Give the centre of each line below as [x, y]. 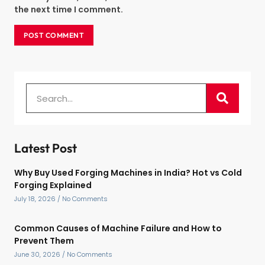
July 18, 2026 [36, 199]
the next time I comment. [69, 10]
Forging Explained [53, 185]
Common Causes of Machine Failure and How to [118, 229]
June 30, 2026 [38, 255]
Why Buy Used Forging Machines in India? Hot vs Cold [128, 173]
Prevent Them [44, 241]
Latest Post [46, 148]
